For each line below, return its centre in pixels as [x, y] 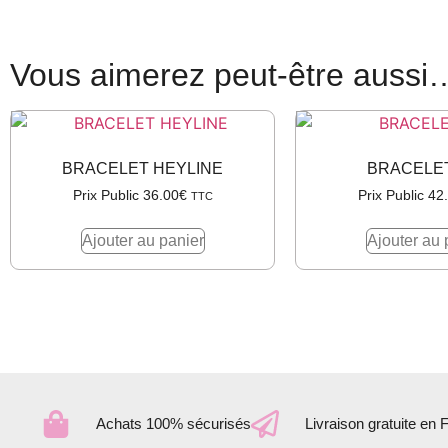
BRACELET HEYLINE [142, 168]
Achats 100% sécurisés [173, 423]
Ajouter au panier [142, 241]
